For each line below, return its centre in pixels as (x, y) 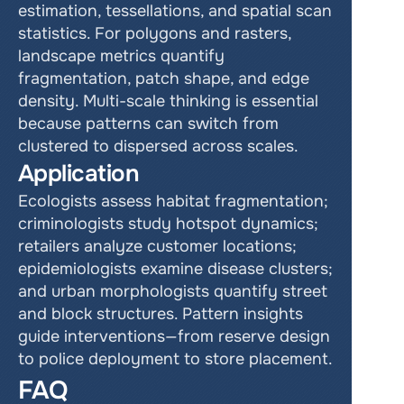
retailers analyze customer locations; (157, 246)
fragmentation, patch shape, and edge (164, 78)
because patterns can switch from (148, 124)
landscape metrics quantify (121, 56)
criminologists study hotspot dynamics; (168, 224)
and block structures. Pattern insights (161, 314)
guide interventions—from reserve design (174, 336)
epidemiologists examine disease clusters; (175, 269)
